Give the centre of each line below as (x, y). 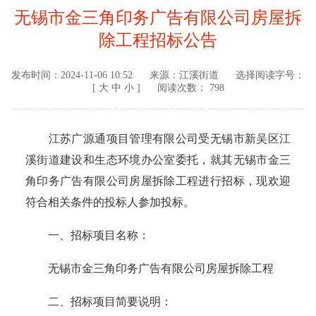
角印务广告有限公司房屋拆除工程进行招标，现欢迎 (158, 181)
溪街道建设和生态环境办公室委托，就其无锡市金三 (158, 160)
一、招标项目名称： (87, 236)
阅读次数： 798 (190, 88)
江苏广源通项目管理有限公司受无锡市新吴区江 (158, 139)
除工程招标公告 (158, 41)
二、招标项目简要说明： (99, 302)
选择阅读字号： (270, 75)
